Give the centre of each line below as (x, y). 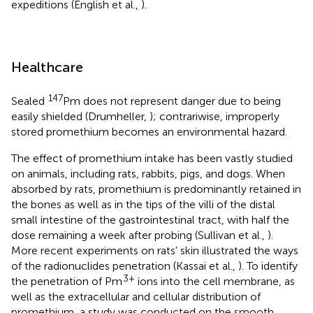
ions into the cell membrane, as (215, 281)
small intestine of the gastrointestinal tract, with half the (150, 219)
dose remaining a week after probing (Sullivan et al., (139, 235)
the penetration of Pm (67, 281)
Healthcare (47, 67)
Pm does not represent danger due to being (172, 101)
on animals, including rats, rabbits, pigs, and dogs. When (148, 173)
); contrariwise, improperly (214, 116)
